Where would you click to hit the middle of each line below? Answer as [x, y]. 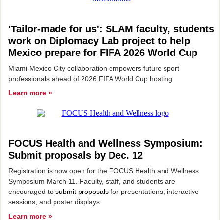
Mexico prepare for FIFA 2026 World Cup [103, 53]
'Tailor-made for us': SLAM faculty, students [111, 29]
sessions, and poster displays [54, 202]
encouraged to [32, 192]
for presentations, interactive [154, 192]
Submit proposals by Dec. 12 [76, 155]
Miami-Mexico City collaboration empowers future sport [94, 68]
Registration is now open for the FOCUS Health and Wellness [104, 171]
